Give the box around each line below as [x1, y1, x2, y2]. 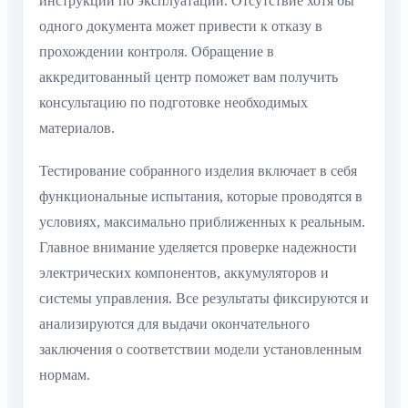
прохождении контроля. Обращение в [39, 44, 274, 60]
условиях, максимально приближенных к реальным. [39, 213, 365, 229]
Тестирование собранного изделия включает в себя [39, 162, 357, 178]
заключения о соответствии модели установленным [39, 341, 362, 357]
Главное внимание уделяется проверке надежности [39, 239, 357, 255]
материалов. [39, 120, 115, 137]
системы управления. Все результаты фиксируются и [39, 290, 369, 306]
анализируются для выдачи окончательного [39, 315, 310, 331]
